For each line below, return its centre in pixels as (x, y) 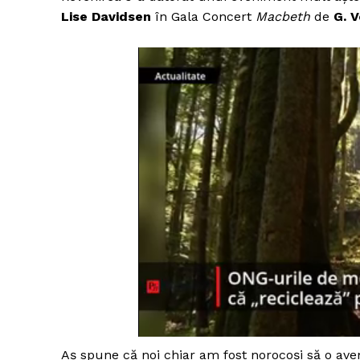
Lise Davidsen (106, 17)
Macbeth (283, 17)
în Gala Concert (203, 17)
